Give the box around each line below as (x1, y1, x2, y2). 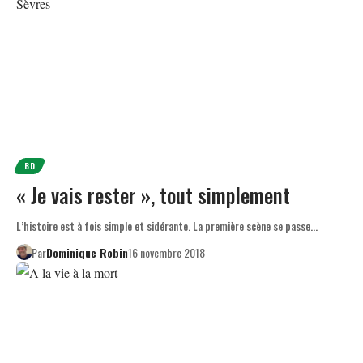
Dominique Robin (45, 243, 128, 261)
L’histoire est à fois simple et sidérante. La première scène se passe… (16, 217, 318, 234)
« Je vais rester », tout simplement (16, 179, 290, 210)
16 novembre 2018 (127, 243, 205, 261)
